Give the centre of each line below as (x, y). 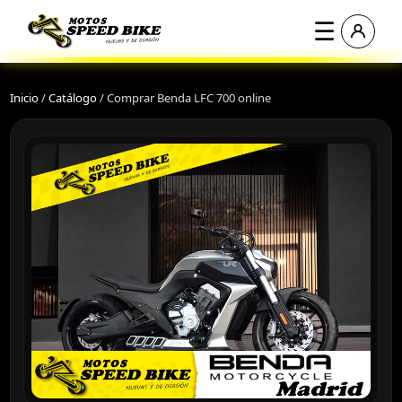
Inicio (24, 98)
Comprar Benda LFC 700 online (189, 98)
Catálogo (73, 98)
